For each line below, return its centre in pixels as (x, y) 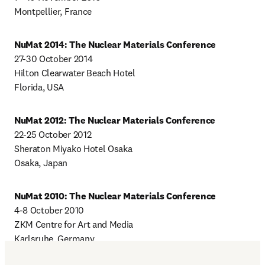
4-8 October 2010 (49, 210)
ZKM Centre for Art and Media (74, 224)
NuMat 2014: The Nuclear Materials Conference (115, 45)
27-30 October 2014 (54, 59)
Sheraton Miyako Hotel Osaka (73, 149)
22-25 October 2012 (53, 135)
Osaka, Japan (41, 163)
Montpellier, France (53, 12)
